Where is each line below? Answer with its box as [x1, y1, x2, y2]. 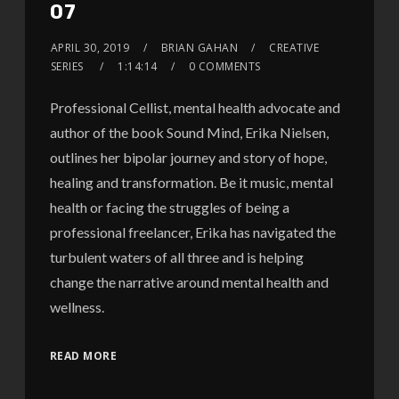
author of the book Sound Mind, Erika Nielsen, [49, 124, 329, 142]
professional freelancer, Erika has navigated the [49, 224, 336, 241]
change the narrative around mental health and [49, 273, 329, 291]
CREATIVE [269, 40, 320, 56]
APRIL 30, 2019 [50, 40, 130, 56]
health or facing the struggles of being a [49, 199, 289, 216]
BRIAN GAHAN [160, 40, 239, 56]
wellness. [49, 298, 104, 316]
